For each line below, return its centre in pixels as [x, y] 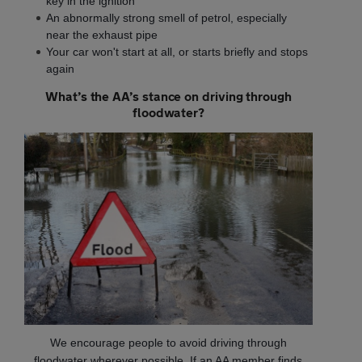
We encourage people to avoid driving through [168, 342]
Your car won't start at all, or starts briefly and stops [177, 51]
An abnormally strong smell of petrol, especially [166, 17]
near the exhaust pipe [102, 34]
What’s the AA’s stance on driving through [168, 95]
